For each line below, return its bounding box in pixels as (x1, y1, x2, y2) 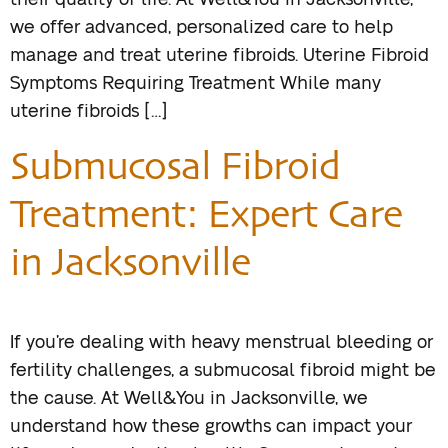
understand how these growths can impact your (10, 417, 412, 436)
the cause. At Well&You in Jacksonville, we (10, 389, 368, 408)
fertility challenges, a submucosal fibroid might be (10, 361, 436, 380)
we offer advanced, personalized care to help (10, 19, 393, 38)
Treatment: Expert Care (10, 189, 402, 236)
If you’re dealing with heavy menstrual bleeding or (10, 333, 433, 352)
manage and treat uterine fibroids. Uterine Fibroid (10, 47, 429, 66)
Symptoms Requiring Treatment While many (10, 75, 381, 94)
